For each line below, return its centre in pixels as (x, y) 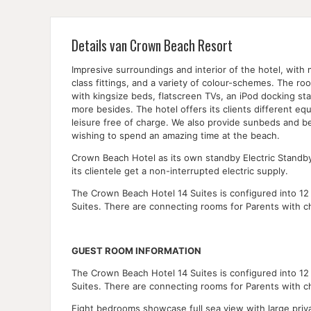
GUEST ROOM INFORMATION (136, 250)
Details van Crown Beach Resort (152, 45)
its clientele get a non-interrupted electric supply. (180, 170)
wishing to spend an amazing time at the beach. (176, 135)
